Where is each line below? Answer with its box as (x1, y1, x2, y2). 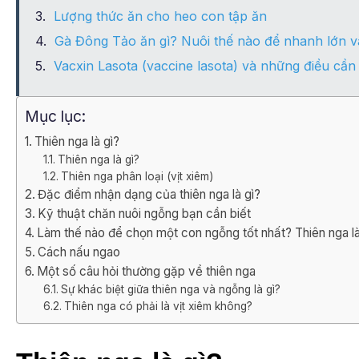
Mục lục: (25, 107, 86, 127)
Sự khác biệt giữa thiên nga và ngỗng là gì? (60, 283, 280, 296)
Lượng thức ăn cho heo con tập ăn (54, 8, 267, 25)
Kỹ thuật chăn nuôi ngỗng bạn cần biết (38, 206, 252, 222)
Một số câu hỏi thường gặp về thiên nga (37, 264, 256, 280)
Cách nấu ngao (38, 244, 121, 260)
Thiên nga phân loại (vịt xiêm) (60, 170, 213, 184)
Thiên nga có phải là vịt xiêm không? (63, 300, 252, 313)
